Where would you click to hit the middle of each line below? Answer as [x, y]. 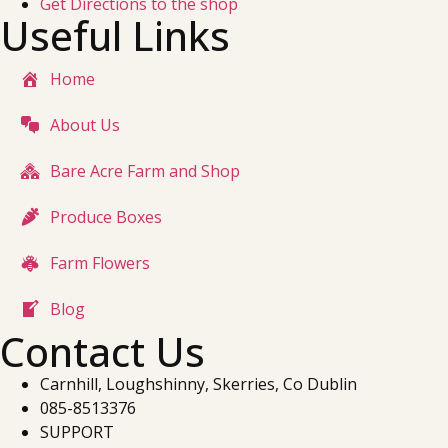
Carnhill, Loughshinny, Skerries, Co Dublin [198, 383]
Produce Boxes [106, 216]
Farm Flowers [100, 262]
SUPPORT [77, 431]
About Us [85, 124]
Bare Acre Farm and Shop [145, 170]
